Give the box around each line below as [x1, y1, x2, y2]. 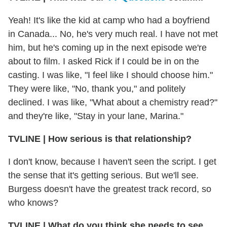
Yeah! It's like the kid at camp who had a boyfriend [8, 15, 210, 25]
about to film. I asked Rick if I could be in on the [8, 56, 199, 66]
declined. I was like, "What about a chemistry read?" [8, 97, 217, 107]
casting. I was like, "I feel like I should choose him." [8, 69, 213, 80]
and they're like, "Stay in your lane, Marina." [8, 110, 183, 121]
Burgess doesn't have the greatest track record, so [8, 183, 211, 194]
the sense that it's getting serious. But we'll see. [8, 170, 199, 180]
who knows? [8, 197, 58, 208]
